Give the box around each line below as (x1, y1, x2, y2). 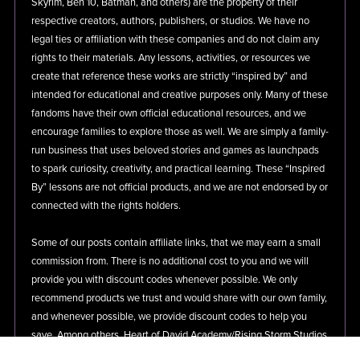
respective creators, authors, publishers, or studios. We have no (31, 14, 309, 27)
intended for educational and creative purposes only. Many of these (31, 88, 328, 101)
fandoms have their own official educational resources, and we (31, 106, 306, 120)
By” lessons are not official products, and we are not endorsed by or (31, 180, 328, 194)
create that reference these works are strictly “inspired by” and (31, 69, 307, 83)
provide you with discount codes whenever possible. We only (31, 272, 297, 286)
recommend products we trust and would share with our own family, (31, 291, 327, 305)
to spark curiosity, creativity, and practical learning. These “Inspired (31, 162, 325, 175)
